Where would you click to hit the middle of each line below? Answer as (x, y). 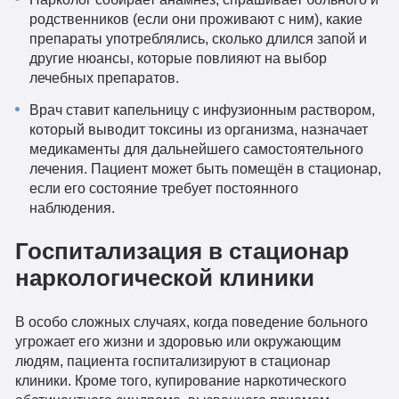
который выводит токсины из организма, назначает (199, 129)
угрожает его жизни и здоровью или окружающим (178, 342)
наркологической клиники (164, 278)
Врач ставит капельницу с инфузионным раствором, (203, 109)
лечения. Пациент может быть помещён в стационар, (206, 168)
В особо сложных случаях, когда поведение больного (191, 322)
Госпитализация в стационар (182, 252)
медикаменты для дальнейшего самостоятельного (197, 148)
